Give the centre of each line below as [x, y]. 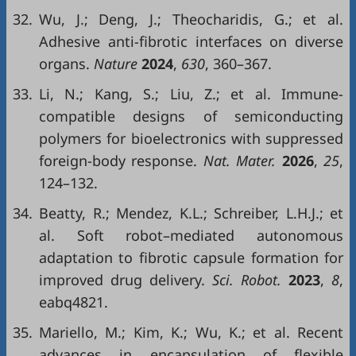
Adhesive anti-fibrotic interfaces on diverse [191, 41]
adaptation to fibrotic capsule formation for [191, 257]
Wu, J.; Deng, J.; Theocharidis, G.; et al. [191, 19]
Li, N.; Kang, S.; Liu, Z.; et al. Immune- [191, 94]
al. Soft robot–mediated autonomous [191, 235]
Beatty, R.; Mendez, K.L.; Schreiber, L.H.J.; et [191, 213]
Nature [116, 64]
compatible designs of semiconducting [191, 116]
